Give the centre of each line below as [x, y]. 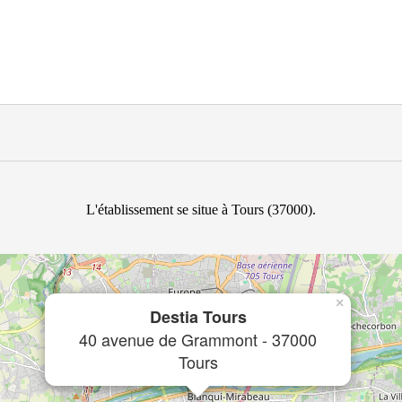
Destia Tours [198, 317]
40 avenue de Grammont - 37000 [198, 339]
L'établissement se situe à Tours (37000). [201, 210]
